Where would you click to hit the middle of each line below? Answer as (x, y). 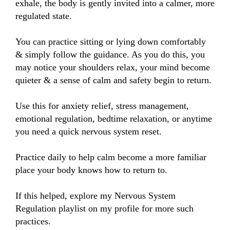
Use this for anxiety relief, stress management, (102, 106)
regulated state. (44, 16)
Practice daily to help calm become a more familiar (111, 157)
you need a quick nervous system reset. (90, 132)
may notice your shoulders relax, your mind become (113, 68)
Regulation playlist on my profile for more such (104, 209)
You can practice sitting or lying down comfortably (111, 42)
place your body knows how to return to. (91, 170)
